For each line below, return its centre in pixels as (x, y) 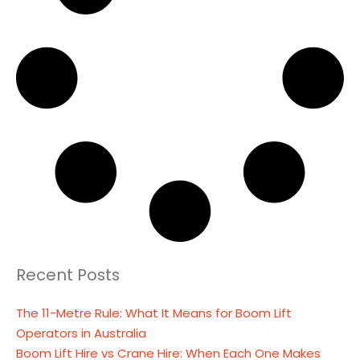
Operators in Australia (81, 333)
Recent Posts (68, 275)
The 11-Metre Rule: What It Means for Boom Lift (154, 313)
